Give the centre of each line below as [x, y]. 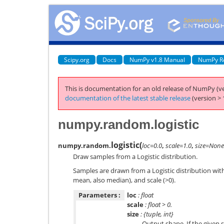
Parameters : [99, 195]
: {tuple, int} [156, 214]
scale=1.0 [178, 145]
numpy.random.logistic [128, 124]
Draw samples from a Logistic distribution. [135, 156]
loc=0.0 [152, 145]
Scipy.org [77, 59]
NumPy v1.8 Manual [157, 59]
